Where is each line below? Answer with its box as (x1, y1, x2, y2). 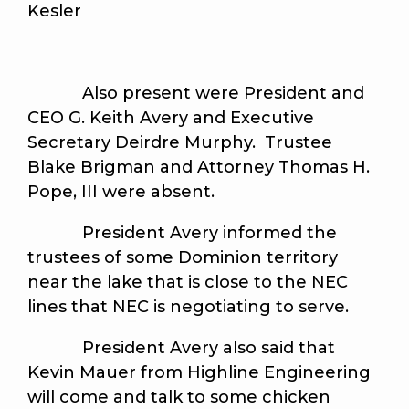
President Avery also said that (27, 338, 335, 359)
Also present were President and (27, 83, 364, 104)
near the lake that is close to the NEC (27, 272, 348, 293)
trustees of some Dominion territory (27, 247, 338, 268)
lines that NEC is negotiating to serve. (27, 297, 349, 318)
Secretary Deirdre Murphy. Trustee (27, 132, 332, 153)
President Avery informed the (27, 223, 337, 244)
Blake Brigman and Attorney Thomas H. (27, 157, 370, 178)
